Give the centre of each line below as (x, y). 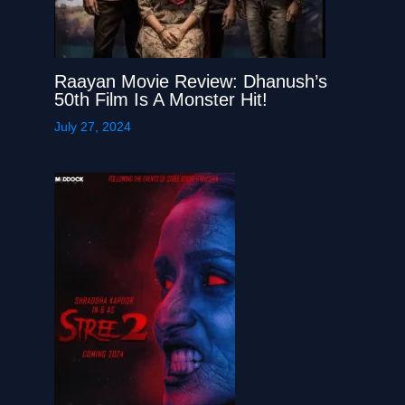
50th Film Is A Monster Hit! (161, 100)
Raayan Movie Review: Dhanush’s (191, 82)
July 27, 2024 (93, 127)
